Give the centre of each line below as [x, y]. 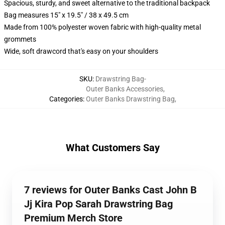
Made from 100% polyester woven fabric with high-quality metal [102, 27]
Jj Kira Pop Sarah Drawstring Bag [98, 204]
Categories [66, 99]
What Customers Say [113, 148]
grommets [20, 39]
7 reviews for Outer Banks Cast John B [110, 190]
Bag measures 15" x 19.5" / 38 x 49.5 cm [66, 15]
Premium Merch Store [73, 218]
